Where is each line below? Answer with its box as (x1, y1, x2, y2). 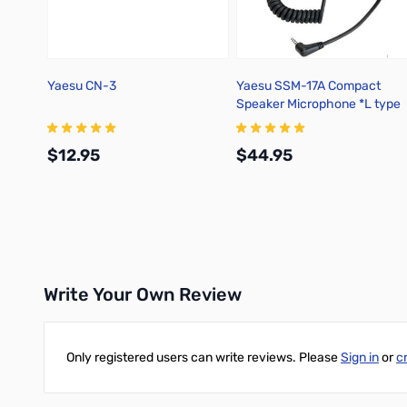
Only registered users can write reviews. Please (66, 350, 341, 365)
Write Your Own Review (44, 283, 242, 305)
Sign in (341, 350, 379, 365)
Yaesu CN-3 (47, 78, 116, 94)
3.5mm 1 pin (236, 114, 304, 130)
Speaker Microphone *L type (236, 96, 401, 112)
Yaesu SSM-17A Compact (236, 78, 381, 94)
